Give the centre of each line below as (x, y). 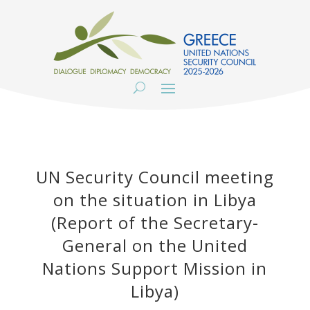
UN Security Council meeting (155, 177)
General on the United (155, 245)
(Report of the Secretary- (155, 222)
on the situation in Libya (155, 200)
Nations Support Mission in (155, 268)
